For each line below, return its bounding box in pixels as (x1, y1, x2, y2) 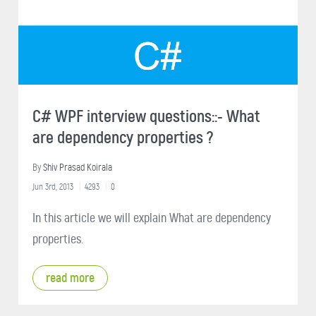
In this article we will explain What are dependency (32, 209, 271, 226)
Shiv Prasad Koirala (43, 161, 112, 174)
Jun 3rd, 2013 (32, 181, 73, 192)
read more (46, 269, 95, 286)
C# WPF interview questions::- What (32, 105, 260, 127)
